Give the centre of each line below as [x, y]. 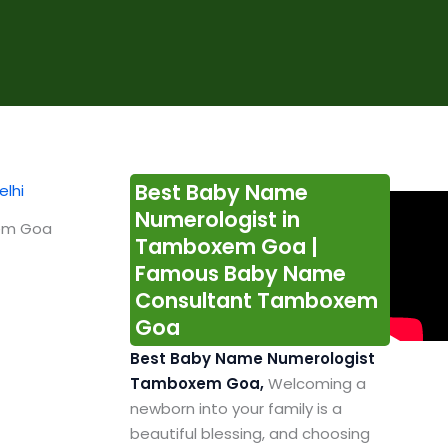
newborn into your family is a [235, 409]
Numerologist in [217, 220]
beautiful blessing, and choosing [249, 434]
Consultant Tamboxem [256, 301]
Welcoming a [316, 384]
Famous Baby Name [240, 274]
